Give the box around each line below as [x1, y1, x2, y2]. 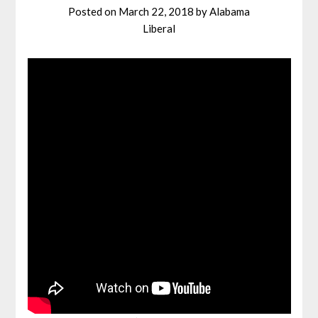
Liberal [143, 22, 175, 35]
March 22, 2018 [119, 5, 194, 18]
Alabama [209, 5, 250, 18]
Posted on [68, 5, 119, 18]
